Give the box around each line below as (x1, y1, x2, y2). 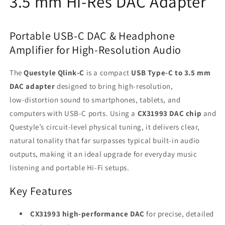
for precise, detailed (144, 208, 214, 218)
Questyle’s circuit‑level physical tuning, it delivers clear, (10, 122, 200, 132)
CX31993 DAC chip (137, 108, 202, 119)
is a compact (84, 68, 132, 78)
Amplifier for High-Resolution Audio (10, 43, 182, 57)
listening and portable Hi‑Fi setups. (10, 163, 130, 173)
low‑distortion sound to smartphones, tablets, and (10, 95, 181, 105)
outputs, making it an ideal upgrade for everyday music (10, 149, 197, 159)
